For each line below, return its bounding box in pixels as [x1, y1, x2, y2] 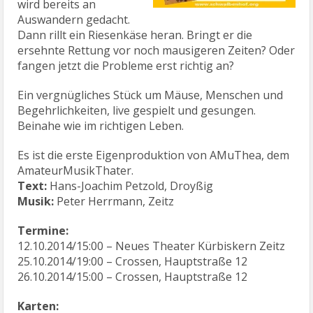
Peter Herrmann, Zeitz [54, 194, 175, 209]
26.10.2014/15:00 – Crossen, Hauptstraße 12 [17, 269, 248, 284]
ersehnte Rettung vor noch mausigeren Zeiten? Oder [17, 43, 296, 58]
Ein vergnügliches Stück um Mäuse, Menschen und [17, 87, 284, 103]
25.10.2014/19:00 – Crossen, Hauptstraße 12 [17, 254, 248, 269]
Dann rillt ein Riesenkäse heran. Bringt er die [17, 27, 253, 43]
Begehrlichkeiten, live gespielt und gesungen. [17, 103, 256, 118]
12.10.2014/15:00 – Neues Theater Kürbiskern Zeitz [17, 238, 286, 254]
